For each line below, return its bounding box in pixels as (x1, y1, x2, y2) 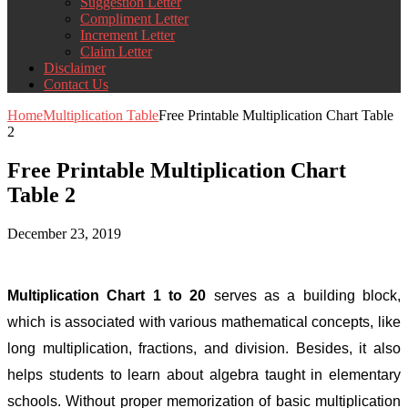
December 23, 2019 (7, 225, 121, 241)
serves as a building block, (206, 287, 402, 303)
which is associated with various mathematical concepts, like (7, 313, 401, 330)
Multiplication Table (43, 107, 158, 123)
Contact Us (44, 76, 108, 92)
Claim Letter (80, 43, 152, 59)
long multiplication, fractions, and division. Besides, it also (7, 340, 401, 356)
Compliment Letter (80, 10, 189, 26)
